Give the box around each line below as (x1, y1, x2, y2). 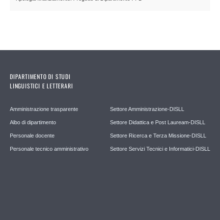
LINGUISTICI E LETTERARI (10, 82, 73, 90)
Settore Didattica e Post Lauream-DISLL (110, 119, 205, 126)
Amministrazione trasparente (10, 106, 78, 112)
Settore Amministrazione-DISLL (110, 106, 184, 112)
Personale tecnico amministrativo (10, 146, 88, 152)
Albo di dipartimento (10, 119, 56, 126)
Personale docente (10, 133, 55, 139)
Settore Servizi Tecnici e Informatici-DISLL (110, 146, 210, 152)
